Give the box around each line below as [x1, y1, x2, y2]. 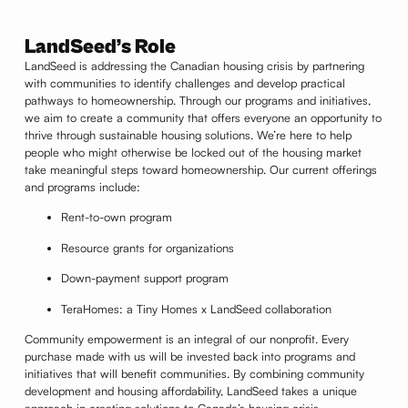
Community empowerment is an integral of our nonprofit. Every [24, 331, 349, 346]
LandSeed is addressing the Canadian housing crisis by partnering [24, 57, 364, 73]
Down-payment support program [60, 270, 229, 286]
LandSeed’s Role [24, 35, 176, 58]
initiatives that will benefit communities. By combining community [24, 365, 364, 381]
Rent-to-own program [60, 209, 172, 225]
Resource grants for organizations [60, 240, 234, 255]
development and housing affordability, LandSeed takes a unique [24, 382, 357, 398]
